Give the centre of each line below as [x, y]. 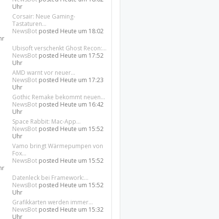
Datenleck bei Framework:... [51, 178]
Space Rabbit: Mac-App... [47, 121]
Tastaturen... [30, 24]
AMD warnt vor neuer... [44, 73]
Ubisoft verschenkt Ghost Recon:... [60, 48]
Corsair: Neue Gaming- [44, 16]
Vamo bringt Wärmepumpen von [58, 146]
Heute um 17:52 [82, 55]
